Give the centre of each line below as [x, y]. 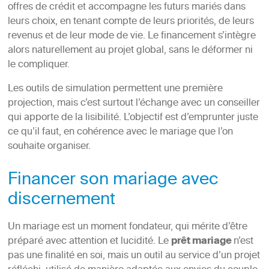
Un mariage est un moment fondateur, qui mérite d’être [127, 227]
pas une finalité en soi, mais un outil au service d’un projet [134, 256]
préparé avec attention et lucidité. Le [89, 242]
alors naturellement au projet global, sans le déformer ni [130, 51]
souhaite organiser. [49, 147]
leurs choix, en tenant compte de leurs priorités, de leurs [131, 22]
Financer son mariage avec [113, 181]
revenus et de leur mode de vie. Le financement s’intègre [131, 36]
